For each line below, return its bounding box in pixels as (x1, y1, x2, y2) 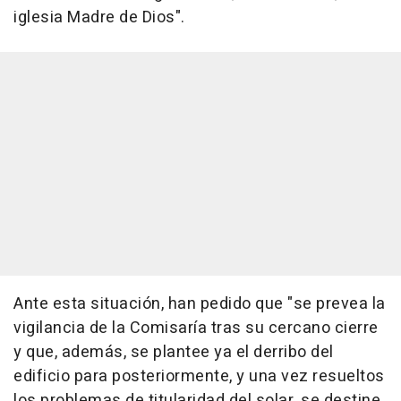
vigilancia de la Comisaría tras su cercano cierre (13, 316, 379, 341)
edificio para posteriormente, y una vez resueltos (13, 364, 385, 389)
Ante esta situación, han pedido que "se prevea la (13, 292, 386, 317)
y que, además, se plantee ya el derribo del (13, 340, 334, 365)
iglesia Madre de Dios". (13, 5, 185, 30)
